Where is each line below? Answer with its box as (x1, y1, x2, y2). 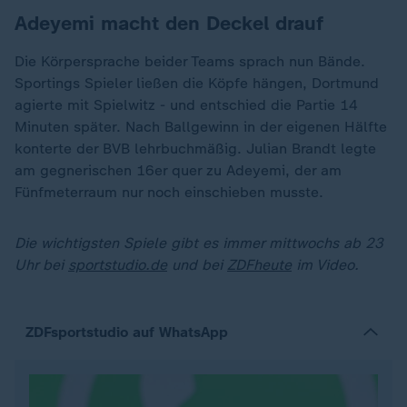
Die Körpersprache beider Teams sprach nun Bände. (15, 53, 365, 70)
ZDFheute (227, 256, 292, 273)
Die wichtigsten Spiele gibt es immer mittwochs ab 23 (15, 234, 383, 252)
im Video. (292, 256, 359, 273)
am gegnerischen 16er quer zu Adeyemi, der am (15, 162, 342, 179)
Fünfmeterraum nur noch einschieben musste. (15, 184, 323, 201)
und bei (167, 256, 227, 273)
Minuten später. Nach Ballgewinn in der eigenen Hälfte (15, 118, 387, 135)
